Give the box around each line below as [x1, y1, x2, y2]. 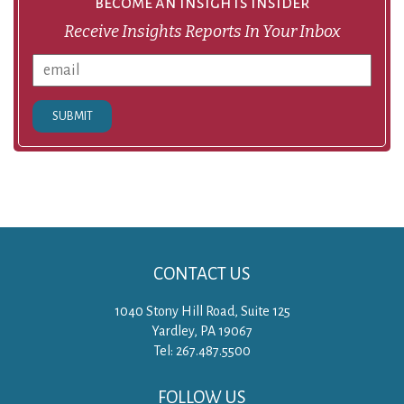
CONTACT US [153, 264, 251, 284]
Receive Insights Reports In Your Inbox [63, 22, 341, 42]
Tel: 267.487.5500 [153, 344, 251, 359]
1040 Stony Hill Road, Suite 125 [114, 304, 290, 319]
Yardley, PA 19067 [151, 324, 252, 339]
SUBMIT [51, 109, 93, 124]
